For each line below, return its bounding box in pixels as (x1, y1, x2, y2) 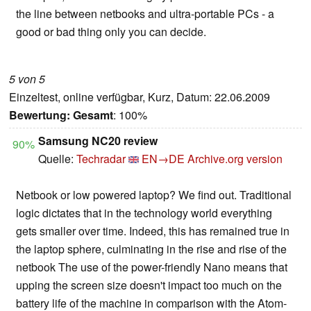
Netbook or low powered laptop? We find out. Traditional (16, 187, 292, 203)
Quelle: (38, 151, 76, 167)
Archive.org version (187, 151, 283, 167)
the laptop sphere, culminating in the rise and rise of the (16, 241, 287, 258)
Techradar (76, 151, 126, 167)
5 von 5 (9, 71, 45, 87)
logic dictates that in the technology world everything (16, 205, 272, 221)
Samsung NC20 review (38, 133, 158, 149)
